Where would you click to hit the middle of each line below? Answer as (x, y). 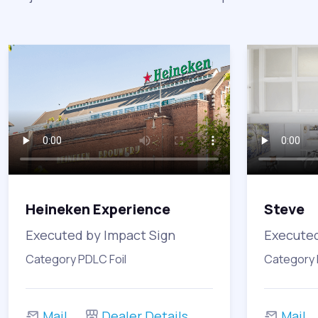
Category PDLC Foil (76, 259)
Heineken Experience (98, 209)
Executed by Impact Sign (100, 235)
